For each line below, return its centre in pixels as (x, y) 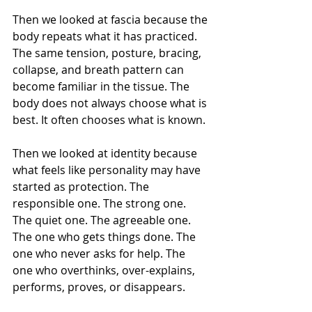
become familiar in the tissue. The (102, 86)
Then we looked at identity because (106, 153)
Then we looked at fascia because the (111, 19)
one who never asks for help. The (100, 253)
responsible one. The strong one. (101, 203)
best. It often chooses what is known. (109, 120)
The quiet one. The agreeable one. (103, 220)
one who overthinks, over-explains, (105, 270)
